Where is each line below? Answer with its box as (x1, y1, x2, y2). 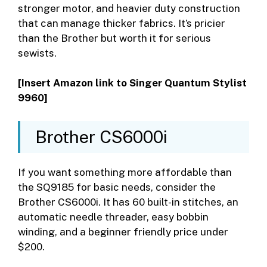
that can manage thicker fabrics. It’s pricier (18, 17, 225, 29)
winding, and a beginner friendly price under (18, 225, 228, 238)
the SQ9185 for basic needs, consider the (18, 181, 216, 193)
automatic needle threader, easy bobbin (18, 210, 209, 223)
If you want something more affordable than (18, 166, 232, 178)
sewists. (18, 46, 57, 59)
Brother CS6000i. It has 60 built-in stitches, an (18, 195, 238, 208)
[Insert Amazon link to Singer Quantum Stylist (18, 77, 247, 89)
